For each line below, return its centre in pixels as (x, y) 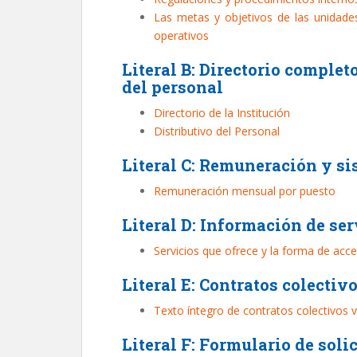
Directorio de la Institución (222, 113)
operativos (181, 35)
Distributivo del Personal (217, 131)
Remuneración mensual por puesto (245, 191)
